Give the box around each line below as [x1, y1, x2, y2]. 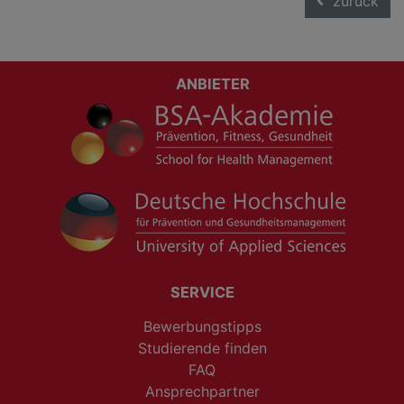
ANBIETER [176, 75, 250, 93]
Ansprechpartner [144, 382, 260, 400]
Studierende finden [137, 339, 267, 357]
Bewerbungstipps [142, 317, 262, 335]
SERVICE [170, 283, 234, 301]
